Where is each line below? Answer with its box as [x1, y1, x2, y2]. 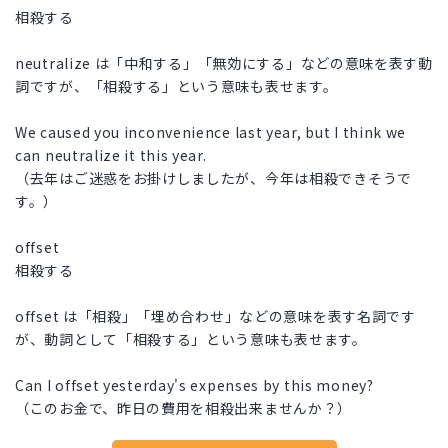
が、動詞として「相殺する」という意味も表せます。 [15, 329, 367, 350]
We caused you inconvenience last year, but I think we [15, 122, 407, 143]
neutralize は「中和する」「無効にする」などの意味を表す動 [15, 53, 433, 74]
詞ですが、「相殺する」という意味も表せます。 [15, 76, 338, 97]
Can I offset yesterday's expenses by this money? [15, 375, 374, 396]
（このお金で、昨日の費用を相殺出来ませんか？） [15, 398, 353, 419]
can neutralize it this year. [15, 145, 207, 166]
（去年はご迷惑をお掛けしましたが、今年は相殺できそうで [15, 168, 412, 189]
